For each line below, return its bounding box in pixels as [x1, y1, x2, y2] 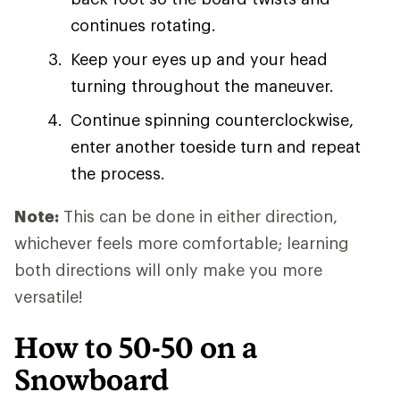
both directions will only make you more [14, 260, 322, 279]
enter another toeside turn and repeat [71, 137, 361, 156]
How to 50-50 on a [14, 330, 258, 364]
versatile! [14, 287, 83, 306]
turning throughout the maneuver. [71, 76, 334, 96]
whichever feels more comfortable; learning [14, 233, 349, 253]
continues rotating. [71, 15, 216, 35]
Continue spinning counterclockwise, [71, 110, 354, 129]
